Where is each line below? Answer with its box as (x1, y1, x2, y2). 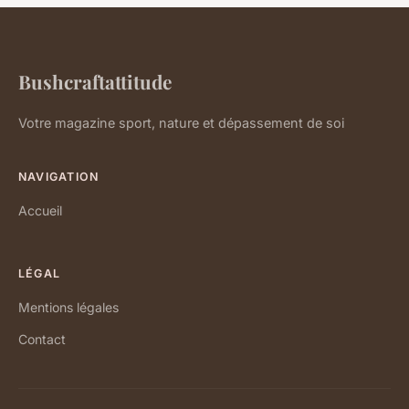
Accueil (18, 203, 62, 219)
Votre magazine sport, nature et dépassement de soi (18, 115, 344, 131)
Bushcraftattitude (18, 68, 172, 95)
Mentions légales (18, 299, 119, 316)
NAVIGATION (18, 170, 100, 184)
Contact (18, 331, 66, 348)
